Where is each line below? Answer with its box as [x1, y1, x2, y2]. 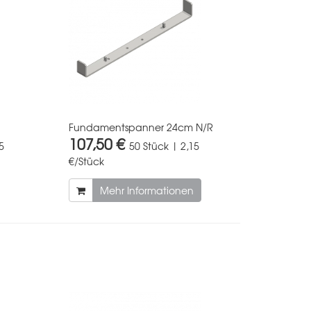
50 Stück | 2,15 [128, 138, 199, 153]
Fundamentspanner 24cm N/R [68, 119, 213, 134]
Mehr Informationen [99, 183, 194, 197]
